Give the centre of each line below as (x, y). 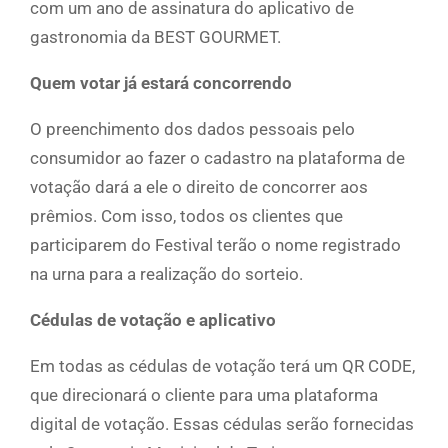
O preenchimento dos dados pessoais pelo (192, 129)
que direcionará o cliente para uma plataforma (204, 395)
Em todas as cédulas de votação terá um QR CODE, (222, 366)
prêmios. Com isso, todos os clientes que (186, 216)
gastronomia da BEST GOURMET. (155, 37)
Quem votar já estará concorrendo (161, 83)
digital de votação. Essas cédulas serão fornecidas (222, 424)
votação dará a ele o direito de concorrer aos (199, 187)
